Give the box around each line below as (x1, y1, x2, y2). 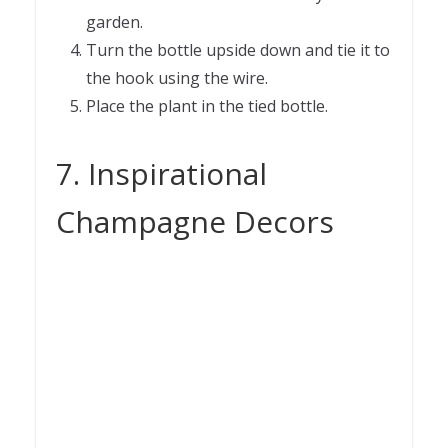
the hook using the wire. (86, 67, 272, 90)
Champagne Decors (56, 201, 334, 243)
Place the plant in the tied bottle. (86, 95, 332, 118)
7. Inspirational (56, 153, 267, 195)
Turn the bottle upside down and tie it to (86, 39, 390, 62)
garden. (86, 11, 143, 34)
